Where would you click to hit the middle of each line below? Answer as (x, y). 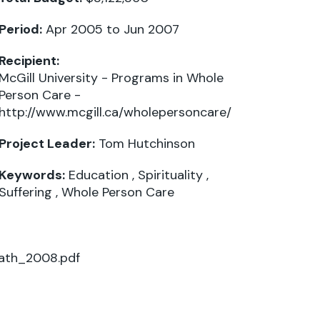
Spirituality (170, 175)
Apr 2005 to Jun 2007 (111, 29)
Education (99, 175)
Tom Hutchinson (147, 143)
